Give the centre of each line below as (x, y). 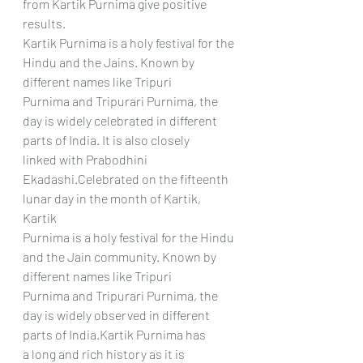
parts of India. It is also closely (106, 139)
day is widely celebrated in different (121, 120)
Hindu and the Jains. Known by (110, 62)
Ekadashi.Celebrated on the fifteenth (127, 178)
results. (44, 23)
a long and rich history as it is (105, 353)
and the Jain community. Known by (121, 256)
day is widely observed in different (117, 314)
